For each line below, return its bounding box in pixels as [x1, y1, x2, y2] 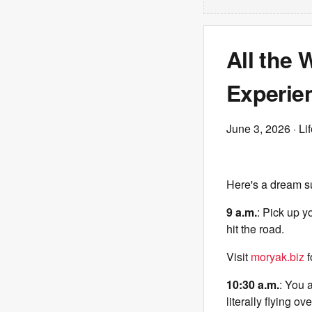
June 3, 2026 [226, 120, 290, 136]
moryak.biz [251, 249, 304, 265]
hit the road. [226, 221, 284, 237]
